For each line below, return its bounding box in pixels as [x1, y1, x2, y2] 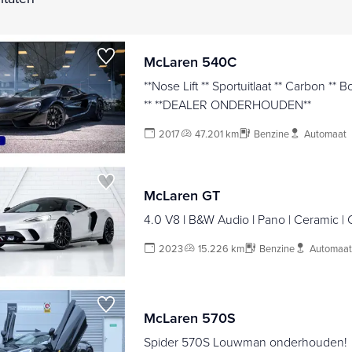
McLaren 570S [143, 307, 236, 328]
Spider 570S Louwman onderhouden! [143, 332, 347, 350]
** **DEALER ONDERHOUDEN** [143, 96, 311, 114]
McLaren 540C [143, 52, 236, 72]
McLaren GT [143, 185, 220, 206]
